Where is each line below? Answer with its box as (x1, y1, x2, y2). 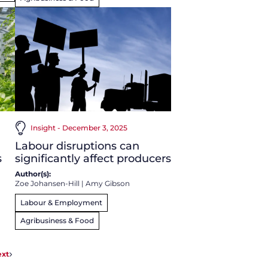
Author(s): (14, 169, 51, 178)
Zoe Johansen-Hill (14, 178, 80, 188)
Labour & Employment (20, 197, 102, 207)
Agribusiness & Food (20, 215, 94, 225)
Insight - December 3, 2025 (30, 123, 127, 132)
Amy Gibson (85, 178, 130, 188)
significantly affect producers (14, 151, 171, 165)
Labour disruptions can (14, 139, 139, 153)
